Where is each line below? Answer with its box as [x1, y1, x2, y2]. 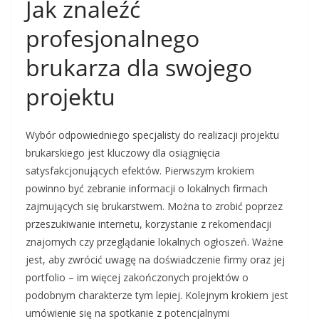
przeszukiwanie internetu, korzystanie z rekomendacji [26, 217, 271, 231]
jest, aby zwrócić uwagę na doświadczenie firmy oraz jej [26, 253, 285, 267]
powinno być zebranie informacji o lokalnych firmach [26, 182, 268, 196]
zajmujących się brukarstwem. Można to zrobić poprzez [26, 199, 283, 214]
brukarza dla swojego [26, 52, 252, 83]
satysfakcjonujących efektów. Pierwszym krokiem [26, 164, 254, 178]
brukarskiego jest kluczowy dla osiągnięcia [26, 146, 220, 160]
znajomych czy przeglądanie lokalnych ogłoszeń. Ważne [26, 235, 283, 249]
